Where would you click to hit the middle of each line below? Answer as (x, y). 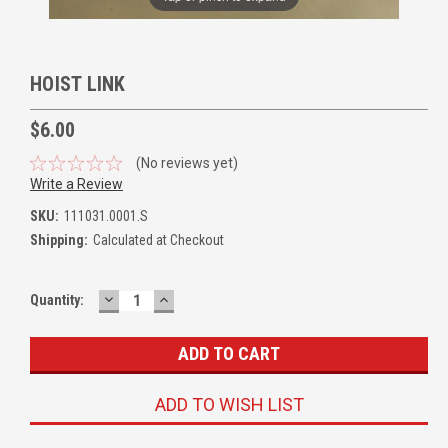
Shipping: (59, 239)
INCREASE (197, 298)
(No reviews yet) (186, 162)
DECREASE (144, 298)
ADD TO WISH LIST (229, 404)
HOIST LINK (78, 84)
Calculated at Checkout (158, 239)
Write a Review (76, 183)
